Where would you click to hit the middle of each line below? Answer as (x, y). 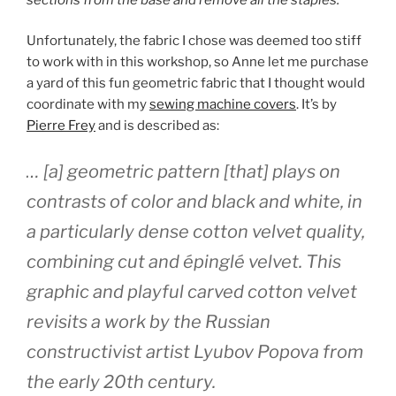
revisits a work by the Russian (148, 321)
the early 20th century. (121, 381)
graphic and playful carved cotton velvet (192, 291)
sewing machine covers (223, 105)
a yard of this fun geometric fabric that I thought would (196, 84)
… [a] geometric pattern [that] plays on (183, 171)
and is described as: (157, 126)
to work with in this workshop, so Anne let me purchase (198, 62)
